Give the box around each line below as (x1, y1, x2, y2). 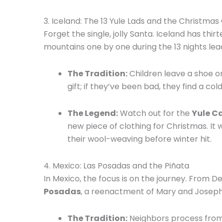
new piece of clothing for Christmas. (67, 120, 208, 132)
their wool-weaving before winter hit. (67, 133, 214, 145)
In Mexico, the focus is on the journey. (44, 172, 187, 184)
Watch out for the (118, 107, 192, 119)
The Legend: (67, 107, 118, 119)
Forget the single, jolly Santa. (44, 28, 156, 40)
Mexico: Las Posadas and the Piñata (53, 160, 189, 171)
